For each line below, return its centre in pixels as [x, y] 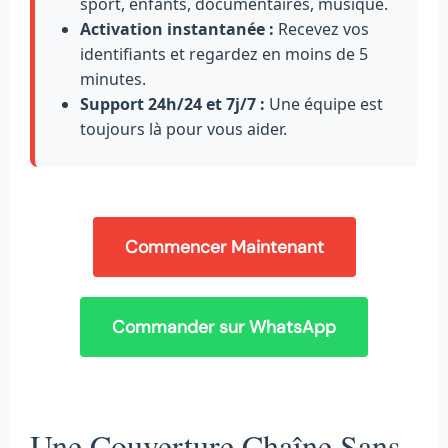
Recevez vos [321, 29]
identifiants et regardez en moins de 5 [224, 54]
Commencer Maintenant [224, 247]
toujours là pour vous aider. [183, 129]
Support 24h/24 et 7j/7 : [172, 104]
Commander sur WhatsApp [224, 327]
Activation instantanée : [177, 29]
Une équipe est [324, 104]
